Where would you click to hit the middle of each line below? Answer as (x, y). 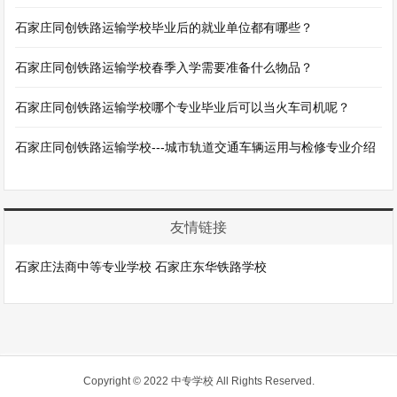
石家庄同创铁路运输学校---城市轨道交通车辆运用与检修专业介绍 (196, 148)
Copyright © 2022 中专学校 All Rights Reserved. (198, 381)
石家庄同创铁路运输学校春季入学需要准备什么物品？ (164, 68)
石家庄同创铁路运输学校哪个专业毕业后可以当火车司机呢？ (183, 108)
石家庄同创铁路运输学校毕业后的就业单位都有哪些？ (164, 28)
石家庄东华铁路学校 (211, 267)
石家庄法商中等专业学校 (84, 267)
